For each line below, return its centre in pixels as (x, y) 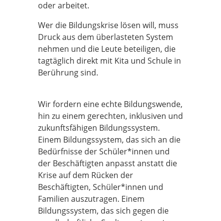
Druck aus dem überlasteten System (106, 37)
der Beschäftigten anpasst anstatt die (108, 163)
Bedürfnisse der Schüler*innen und (104, 151)
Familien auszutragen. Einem (91, 199)
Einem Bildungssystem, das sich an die (109, 140)
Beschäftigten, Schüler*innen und (101, 187)
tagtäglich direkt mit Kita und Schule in (110, 61)
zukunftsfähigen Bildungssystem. (99, 128)
